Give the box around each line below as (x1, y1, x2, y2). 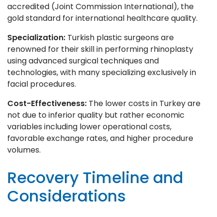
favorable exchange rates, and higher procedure (7, 132, 193, 144)
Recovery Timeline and (7, 166, 183, 188)
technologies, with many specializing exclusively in (7, 66, 196, 78)
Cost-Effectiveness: (7, 97, 87, 109)
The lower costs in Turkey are (87, 97, 201, 109)
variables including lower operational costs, (7, 121, 171, 132)
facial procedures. (7, 78, 76, 90)
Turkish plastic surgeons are (65, 31, 174, 43)
